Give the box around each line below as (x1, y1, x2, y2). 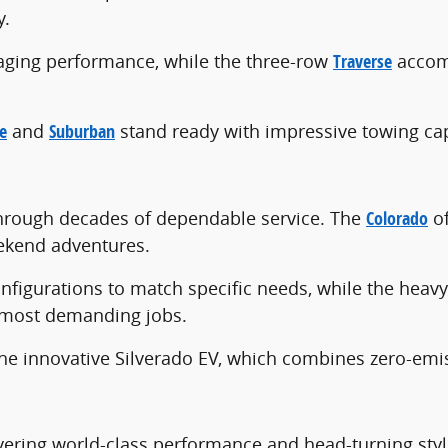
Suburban (49, 119, 115, 145)
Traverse (333, 49, 392, 75)
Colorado (366, 205, 428, 231)
